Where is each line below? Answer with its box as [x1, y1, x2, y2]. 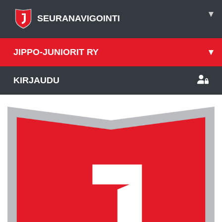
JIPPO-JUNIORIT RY [13, 47, 99, 57]
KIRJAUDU [13, 75, 59, 85]
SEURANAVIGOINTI [37, 13, 120, 23]
